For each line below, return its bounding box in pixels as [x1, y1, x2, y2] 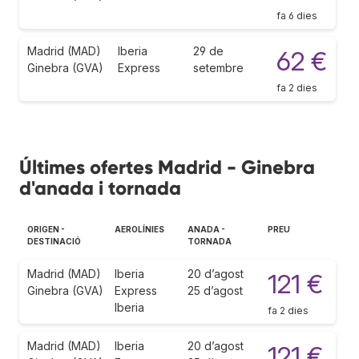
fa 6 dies [276, 9, 317, 22]
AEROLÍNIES [115, 224, 164, 234]
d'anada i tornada [19, 175, 181, 200]
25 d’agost [188, 283, 243, 297]
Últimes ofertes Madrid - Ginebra [19, 155, 315, 179]
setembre [193, 60, 244, 75]
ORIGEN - [27, 224, 65, 234]
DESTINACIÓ [27, 236, 81, 246]
